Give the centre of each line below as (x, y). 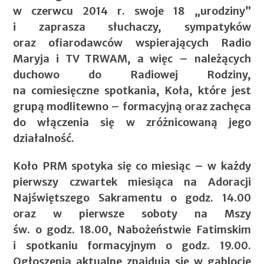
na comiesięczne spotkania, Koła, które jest (132, 90)
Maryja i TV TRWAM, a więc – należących (132, 58)
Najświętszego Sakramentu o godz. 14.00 (132, 197)
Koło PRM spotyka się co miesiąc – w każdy (132, 166)
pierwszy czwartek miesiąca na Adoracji (132, 181)
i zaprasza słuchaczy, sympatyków (132, 27)
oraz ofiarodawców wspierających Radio (132, 42)
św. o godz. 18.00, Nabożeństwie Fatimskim (132, 229)
